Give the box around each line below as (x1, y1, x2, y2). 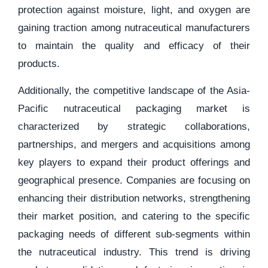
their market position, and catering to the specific (18, 211, 250, 222)
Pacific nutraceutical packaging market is (18, 103, 250, 114)
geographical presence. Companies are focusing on (18, 175, 250, 186)
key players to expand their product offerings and (18, 157, 250, 168)
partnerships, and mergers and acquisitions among (18, 139, 250, 150)
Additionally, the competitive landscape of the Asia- (18, 85, 250, 96)
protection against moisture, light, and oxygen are (18, 4, 250, 16)
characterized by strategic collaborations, (18, 121, 250, 132)
